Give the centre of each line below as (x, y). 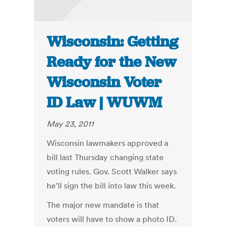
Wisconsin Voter (104, 82)
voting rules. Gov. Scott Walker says (112, 172)
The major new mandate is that (103, 205)
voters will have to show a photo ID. (112, 219)
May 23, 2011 (70, 124)
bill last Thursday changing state (105, 157)
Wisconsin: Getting (113, 42)
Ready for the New (112, 62)
